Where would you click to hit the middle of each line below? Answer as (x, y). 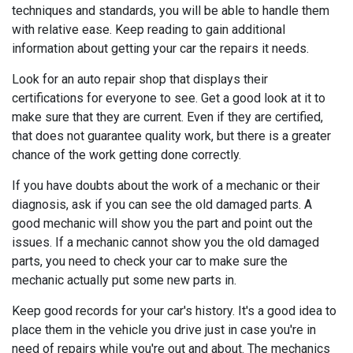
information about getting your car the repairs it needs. (160, 48)
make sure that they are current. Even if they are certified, (167, 117)
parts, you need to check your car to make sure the (150, 261)
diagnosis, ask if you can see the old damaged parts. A (162, 204)
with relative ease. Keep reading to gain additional (149, 29)
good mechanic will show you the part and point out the (162, 223)
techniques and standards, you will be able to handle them (171, 10)
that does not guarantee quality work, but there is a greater (171, 136)
